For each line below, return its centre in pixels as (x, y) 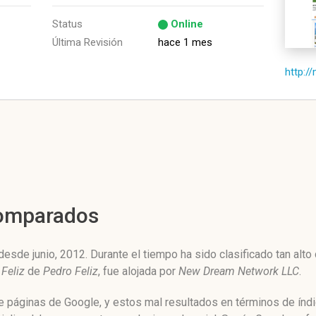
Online (187, 24)
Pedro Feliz (71, 271)
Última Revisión (87, 42)
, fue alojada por (138, 271)
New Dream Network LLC (239, 271)
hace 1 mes (185, 42)
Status (67, 24)
